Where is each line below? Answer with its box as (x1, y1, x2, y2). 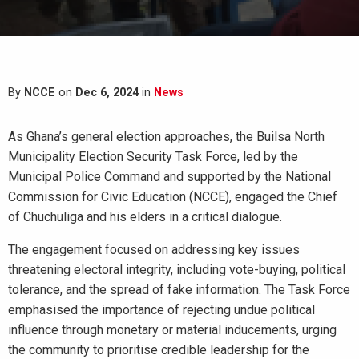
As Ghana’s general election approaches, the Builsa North (8, 129, 325, 144)
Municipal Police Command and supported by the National (8, 169, 331, 184)
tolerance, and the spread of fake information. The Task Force (8, 282, 350, 297)
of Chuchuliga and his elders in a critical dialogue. (8, 209, 282, 224)
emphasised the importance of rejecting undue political (8, 302, 315, 317)
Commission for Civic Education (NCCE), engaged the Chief (8, 189, 337, 204)
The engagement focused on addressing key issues (8, 242, 300, 257)
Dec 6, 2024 (75, 86, 139, 99)
